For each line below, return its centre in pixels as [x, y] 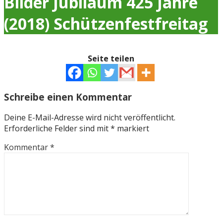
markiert [132, 129]
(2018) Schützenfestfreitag [106, 24]
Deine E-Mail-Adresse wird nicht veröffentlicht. [90, 118]
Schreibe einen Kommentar [68, 97]
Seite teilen [111, 58]
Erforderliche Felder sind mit [57, 129]
